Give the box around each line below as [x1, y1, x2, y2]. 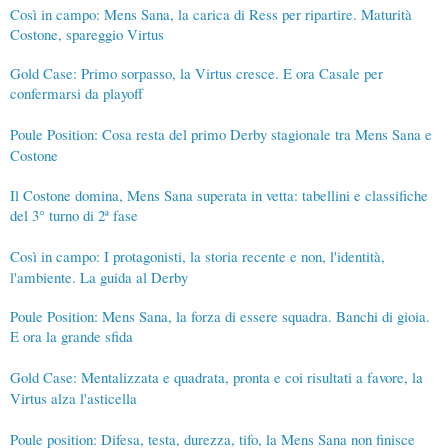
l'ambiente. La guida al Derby [10, 267, 188, 288]
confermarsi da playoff [10, 83, 143, 104]
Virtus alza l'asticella [10, 388, 137, 409]
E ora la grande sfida [10, 326, 133, 347]
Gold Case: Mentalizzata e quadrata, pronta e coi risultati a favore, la [10, 367, 423, 388]
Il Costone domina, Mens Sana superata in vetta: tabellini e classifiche [10, 185, 428, 206]
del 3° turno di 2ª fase [10, 205, 143, 226]
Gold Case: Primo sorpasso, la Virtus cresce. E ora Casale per [10, 63, 383, 84]
